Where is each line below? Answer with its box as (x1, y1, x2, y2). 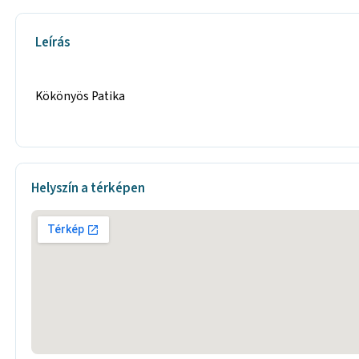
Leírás (35, 33, 71, 53)
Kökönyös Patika (35, 87, 126, 105)
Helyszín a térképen (31, 178, 146, 198)
